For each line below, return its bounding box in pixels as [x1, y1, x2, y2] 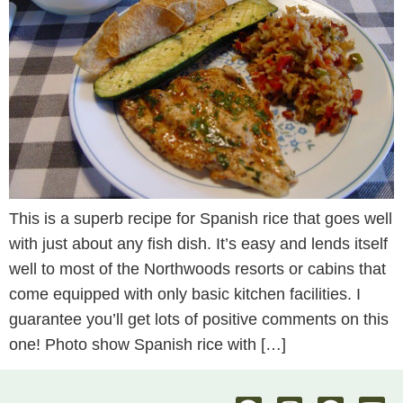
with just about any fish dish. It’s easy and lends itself [9, 235, 388, 253]
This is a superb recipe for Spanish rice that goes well [9, 210, 392, 228]
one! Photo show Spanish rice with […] [9, 336, 286, 354]
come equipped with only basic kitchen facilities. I [9, 285, 361, 303]
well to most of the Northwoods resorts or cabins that [9, 260, 386, 278]
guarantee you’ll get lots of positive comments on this [9, 310, 389, 328]
